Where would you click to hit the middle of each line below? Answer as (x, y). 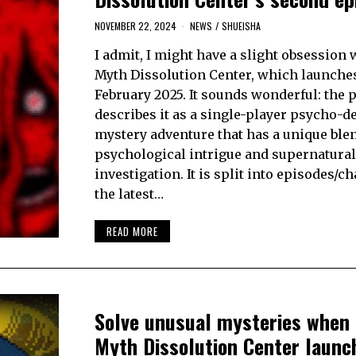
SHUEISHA (241, 26)
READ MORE (132, 231)
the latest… (129, 194)
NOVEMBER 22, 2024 (135, 26)
